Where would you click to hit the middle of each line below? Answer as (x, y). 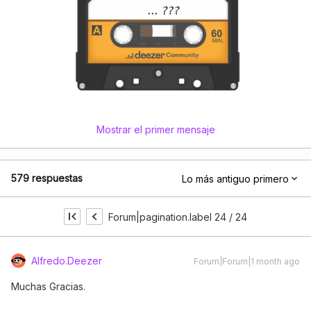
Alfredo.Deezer (67, 261)
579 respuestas (47, 178)
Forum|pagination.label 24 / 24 (178, 217)
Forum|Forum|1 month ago (247, 262)
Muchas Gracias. (50, 287)
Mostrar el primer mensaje (155, 130)
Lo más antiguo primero (235, 178)
